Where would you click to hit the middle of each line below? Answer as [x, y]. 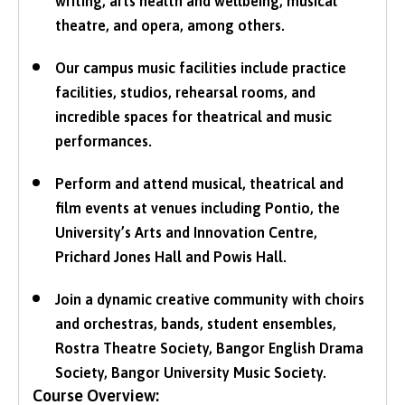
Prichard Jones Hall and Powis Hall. [171, 256]
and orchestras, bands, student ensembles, [196, 323]
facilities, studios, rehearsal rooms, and [185, 92]
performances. [104, 141]
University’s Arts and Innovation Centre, [186, 232]
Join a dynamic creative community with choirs [210, 299]
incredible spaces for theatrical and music [193, 116]
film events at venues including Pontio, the [198, 207]
